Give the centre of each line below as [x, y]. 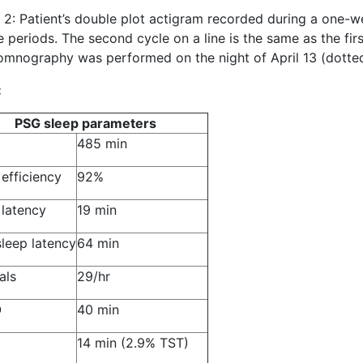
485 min [102, 143]
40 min [98, 310]
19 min [97, 210]
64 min [98, 243]
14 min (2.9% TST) [133, 343]
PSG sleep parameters [85, 123]
